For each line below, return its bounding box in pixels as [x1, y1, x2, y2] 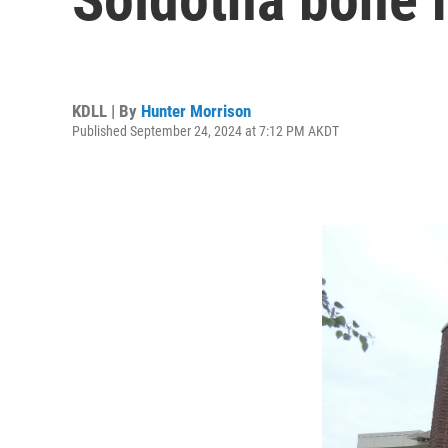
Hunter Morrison [141, 100, 251, 121]
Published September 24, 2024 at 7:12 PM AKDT [72, 122, 339, 139]
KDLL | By [72, 100, 141, 121]
